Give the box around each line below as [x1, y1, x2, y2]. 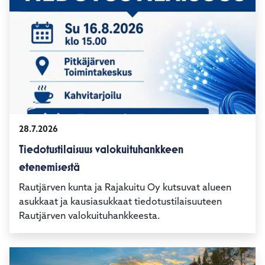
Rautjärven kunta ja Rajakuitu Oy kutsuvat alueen [19, 208, 231, 218]
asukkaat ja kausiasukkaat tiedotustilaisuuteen [19, 222, 222, 232]
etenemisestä [19, 185, 80, 199]
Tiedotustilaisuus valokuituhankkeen [19, 167, 183, 182]
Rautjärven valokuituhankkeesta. [19, 237, 160, 247]
